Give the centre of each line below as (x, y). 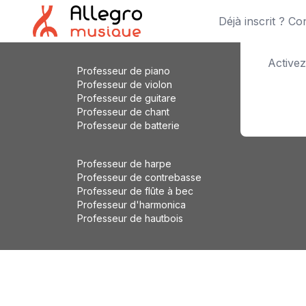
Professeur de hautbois (130, 219)
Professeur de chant (124, 112)
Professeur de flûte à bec (136, 191)
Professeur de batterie (129, 126)
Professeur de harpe (125, 164)
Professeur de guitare (127, 98)
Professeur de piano (124, 71)
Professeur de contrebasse (140, 178)
